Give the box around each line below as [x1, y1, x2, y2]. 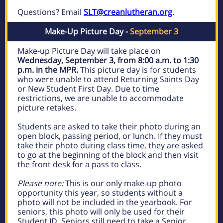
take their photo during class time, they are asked [17, 140, 203, 151]
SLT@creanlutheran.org [84, 6, 172, 17]
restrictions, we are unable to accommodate [17, 93, 184, 104]
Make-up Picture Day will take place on [17, 45, 161, 56]
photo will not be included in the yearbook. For [17, 197, 192, 208]
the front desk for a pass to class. [17, 159, 141, 170]
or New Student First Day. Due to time [17, 83, 159, 94]
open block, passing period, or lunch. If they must [17, 130, 202, 141]
